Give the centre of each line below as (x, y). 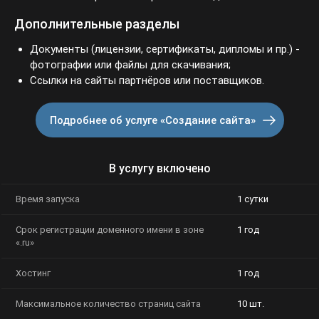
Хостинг (33, 274)
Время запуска (48, 200)
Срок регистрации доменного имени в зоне (108, 230)
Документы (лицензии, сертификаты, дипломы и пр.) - (162, 49)
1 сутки (252, 200)
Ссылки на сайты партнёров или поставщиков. (145, 81)
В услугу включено (159, 169)
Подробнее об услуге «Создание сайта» (152, 121)
